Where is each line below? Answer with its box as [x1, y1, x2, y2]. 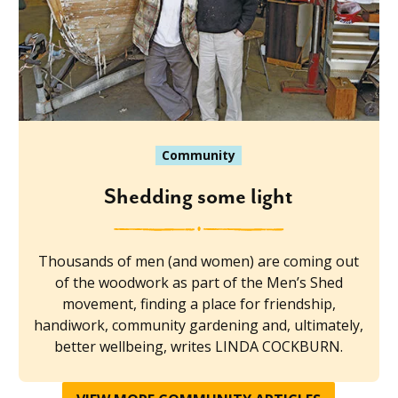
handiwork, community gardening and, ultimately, [34, 315, 364, 336]
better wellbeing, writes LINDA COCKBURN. [54, 337, 344, 357]
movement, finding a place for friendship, [61, 294, 336, 314]
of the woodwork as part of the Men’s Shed [54, 273, 343, 293]
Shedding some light [104, 185, 294, 211]
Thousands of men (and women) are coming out [38, 251, 360, 272]
